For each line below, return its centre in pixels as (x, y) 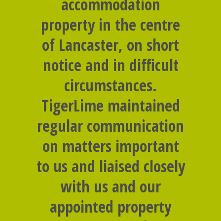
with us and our (110, 186)
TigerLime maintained (110, 105)
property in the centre (110, 24)
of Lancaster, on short (110, 44)
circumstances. (110, 85)
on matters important (110, 146)
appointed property (110, 206)
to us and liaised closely (110, 166)
